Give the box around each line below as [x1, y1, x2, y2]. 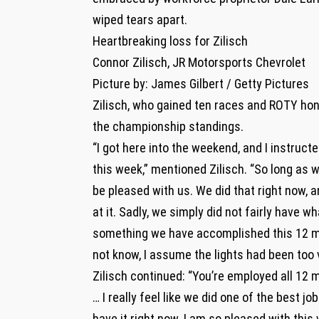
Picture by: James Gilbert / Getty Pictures [93, 75, 309, 91]
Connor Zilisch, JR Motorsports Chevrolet [93, 54, 305, 70]
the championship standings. [93, 118, 244, 134]
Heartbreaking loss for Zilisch [93, 33, 248, 48]
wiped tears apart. [93, 11, 187, 27]
